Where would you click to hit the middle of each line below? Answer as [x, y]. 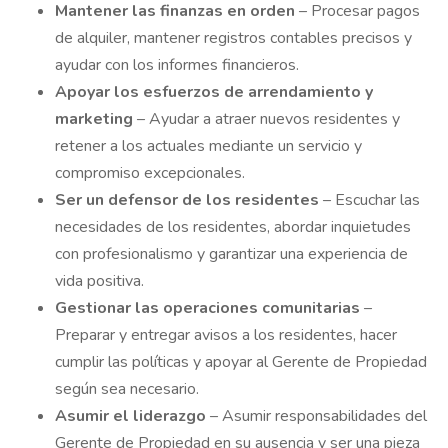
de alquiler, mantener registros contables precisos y [233, 38]
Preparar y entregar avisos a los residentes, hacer [226, 335]
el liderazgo [161, 416]
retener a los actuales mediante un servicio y [208, 146]
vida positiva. [99, 281]
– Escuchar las [371, 200]
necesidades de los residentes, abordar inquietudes [233, 227]
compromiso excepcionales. [150, 173]
